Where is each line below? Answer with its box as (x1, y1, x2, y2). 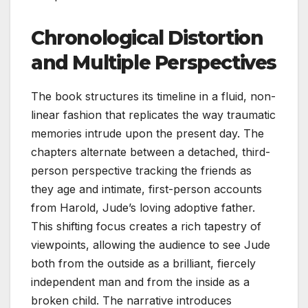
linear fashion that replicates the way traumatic (31, 107, 276, 122)
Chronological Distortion (31, 25, 263, 49)
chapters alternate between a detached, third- (31, 144, 270, 159)
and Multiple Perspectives (31, 50, 277, 74)
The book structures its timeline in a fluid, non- (31, 89, 276, 103)
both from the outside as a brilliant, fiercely (31, 256, 256, 270)
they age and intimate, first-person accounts (31, 181, 262, 196)
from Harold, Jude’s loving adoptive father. (31, 200, 255, 214)
